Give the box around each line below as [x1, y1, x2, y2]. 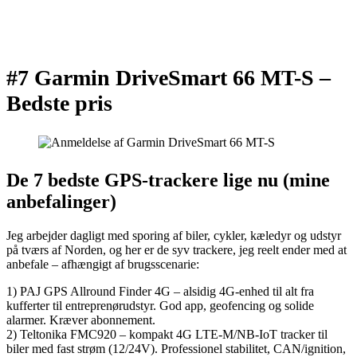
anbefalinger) [6, 190, 116, 212]
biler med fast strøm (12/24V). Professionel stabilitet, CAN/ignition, [6, 341, 346, 355]
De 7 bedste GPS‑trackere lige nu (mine [6, 169, 330, 190]
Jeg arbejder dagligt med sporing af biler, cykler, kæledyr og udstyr [6, 228, 341, 242]
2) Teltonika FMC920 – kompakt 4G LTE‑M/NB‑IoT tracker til [6, 327, 328, 341]
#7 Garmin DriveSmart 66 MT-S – [6, 65, 331, 91]
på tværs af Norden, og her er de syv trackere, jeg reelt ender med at [6, 242, 347, 257]
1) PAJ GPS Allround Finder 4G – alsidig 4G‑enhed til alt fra [6, 284, 314, 298]
